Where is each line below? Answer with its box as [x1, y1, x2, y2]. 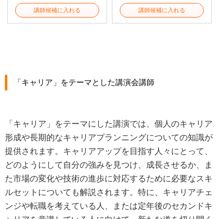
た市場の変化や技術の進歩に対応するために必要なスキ [5, 174, 213, 183]
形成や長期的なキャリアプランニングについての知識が [5, 132, 213, 142]
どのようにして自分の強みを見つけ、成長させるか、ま [5, 160, 213, 170]
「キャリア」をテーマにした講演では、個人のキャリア [5, 119, 213, 129]
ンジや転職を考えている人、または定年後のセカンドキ [5, 201, 213, 211]
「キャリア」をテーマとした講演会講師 [13, 78, 154, 87]
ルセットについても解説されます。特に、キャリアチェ [5, 187, 213, 197]
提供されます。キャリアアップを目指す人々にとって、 [5, 146, 213, 156]
